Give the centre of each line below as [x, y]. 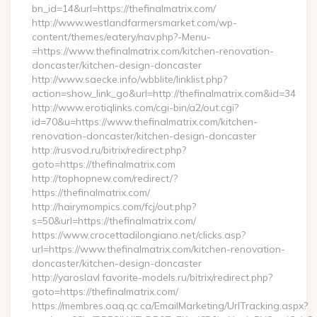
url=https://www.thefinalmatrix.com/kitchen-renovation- [158, 249]
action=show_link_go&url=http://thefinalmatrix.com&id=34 [164, 93]
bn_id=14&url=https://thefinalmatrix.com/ [124, 8]
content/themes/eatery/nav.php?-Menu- [121, 37]
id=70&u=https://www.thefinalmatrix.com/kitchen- [145, 122]
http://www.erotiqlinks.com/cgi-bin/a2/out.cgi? [135, 108]
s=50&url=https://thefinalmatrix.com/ [114, 221]
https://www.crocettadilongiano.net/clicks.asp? [139, 235]
